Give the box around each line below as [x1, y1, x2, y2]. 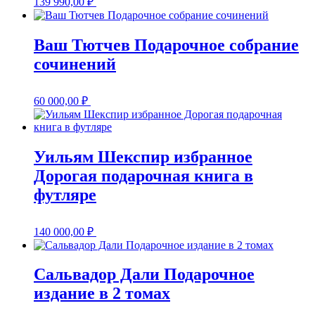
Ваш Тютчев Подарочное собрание [34, 35, 299, 54]
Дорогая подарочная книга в [34, 166, 253, 185]
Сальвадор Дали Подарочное [34, 265, 255, 284]
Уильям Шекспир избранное [34, 147, 252, 166]
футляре [34, 185, 96, 204]
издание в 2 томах [34, 284, 170, 303]
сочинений [34, 54, 116, 73]
